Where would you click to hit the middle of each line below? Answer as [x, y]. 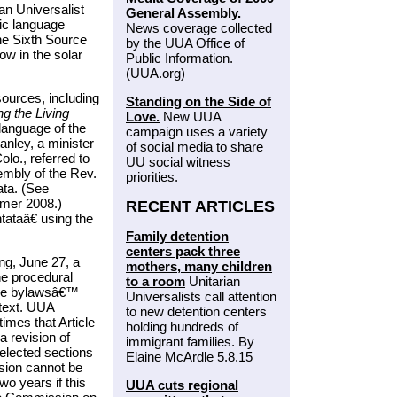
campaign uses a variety [197, 132]
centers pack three [183, 252]
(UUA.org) [156, 74]
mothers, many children [199, 267]
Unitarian [213, 282]
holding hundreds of [182, 327]
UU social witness [178, 162]
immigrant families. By [190, 342]
